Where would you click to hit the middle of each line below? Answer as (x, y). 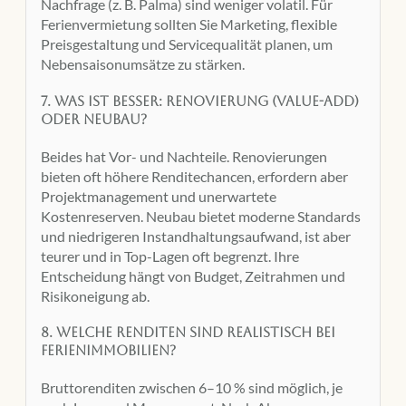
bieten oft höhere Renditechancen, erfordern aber (194, 176)
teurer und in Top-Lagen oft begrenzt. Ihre (170, 256)
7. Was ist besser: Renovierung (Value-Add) (200, 101)
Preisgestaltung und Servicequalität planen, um (187, 44)
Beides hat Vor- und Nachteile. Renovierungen (184, 156)
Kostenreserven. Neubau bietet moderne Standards (201, 216)
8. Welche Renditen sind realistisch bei (188, 333)
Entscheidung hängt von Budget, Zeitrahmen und (193, 275)
